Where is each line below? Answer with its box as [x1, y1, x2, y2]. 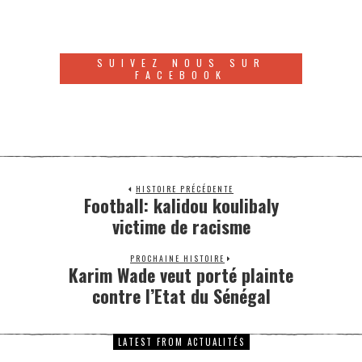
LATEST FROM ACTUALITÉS [117, 335, 245, 348]
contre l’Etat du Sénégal [91, 282, 271, 309]
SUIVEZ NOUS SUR [96, 55, 266, 69]
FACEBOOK [135, 67, 227, 82]
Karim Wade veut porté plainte [69, 261, 293, 288]
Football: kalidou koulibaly [83, 192, 279, 218]
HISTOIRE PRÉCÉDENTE [136, 182, 234, 195]
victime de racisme [112, 213, 250, 239]
